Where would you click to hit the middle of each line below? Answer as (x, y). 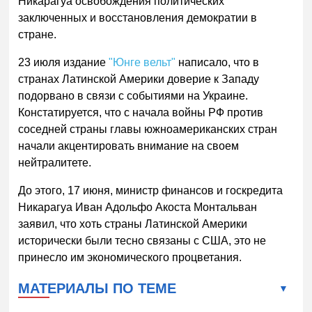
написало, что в (218, 62)
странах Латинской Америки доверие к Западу (139, 79)
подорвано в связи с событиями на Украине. (133, 95)
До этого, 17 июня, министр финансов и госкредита (151, 190)
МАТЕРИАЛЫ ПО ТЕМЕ (97, 288)
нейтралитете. (55, 162)
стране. (38, 34)
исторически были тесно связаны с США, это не (142, 240)
